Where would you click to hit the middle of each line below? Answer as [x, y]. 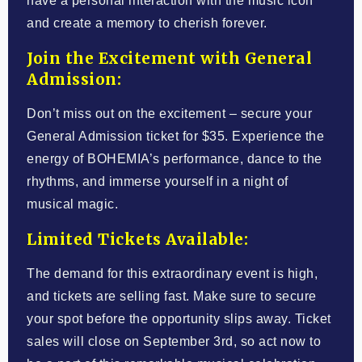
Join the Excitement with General [170, 58]
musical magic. [73, 204]
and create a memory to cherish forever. [147, 23]
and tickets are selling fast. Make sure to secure [172, 296]
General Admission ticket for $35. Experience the [176, 136]
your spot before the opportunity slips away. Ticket [179, 318]
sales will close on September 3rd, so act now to [174, 341]
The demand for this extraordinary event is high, [173, 273]
